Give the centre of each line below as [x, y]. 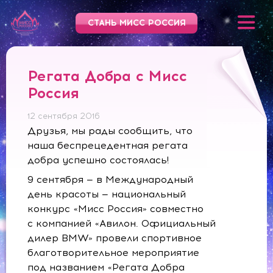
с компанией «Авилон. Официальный [122, 223]
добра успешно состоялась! [98, 160]
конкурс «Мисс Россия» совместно [115, 209]
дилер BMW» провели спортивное [115, 238]
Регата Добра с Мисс [107, 76]
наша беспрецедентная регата [108, 145]
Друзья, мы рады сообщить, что [110, 131]
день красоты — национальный [107, 194]
